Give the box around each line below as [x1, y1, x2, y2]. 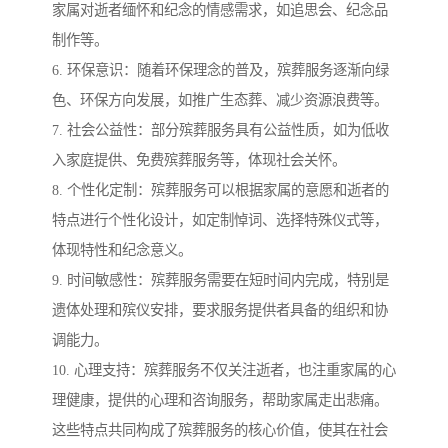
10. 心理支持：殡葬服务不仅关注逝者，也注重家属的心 [52, 362, 396, 379]
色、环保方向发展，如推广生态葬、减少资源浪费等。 [52, 92, 388, 109]
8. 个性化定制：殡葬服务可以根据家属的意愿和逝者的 [52, 182, 389, 199]
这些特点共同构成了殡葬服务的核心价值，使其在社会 [52, 422, 388, 439]
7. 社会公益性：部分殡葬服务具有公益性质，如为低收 [52, 122, 389, 139]
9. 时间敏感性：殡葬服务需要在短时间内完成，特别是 [52, 272, 389, 289]
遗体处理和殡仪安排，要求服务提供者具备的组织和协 [52, 302, 388, 319]
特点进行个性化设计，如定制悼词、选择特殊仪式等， [52, 212, 388, 229]
